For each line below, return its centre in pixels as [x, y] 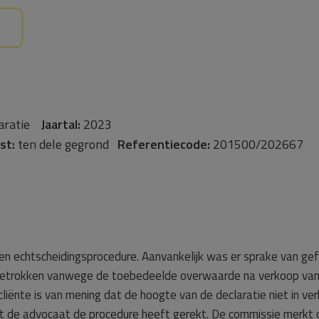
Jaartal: [61, 124]
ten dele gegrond [66, 144]
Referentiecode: [164, 144]
